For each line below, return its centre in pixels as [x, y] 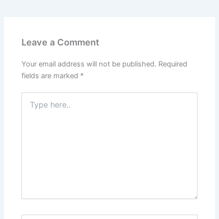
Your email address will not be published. [89, 64]
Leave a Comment [61, 42]
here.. [30, 107]
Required [173, 64]
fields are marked [51, 76]
